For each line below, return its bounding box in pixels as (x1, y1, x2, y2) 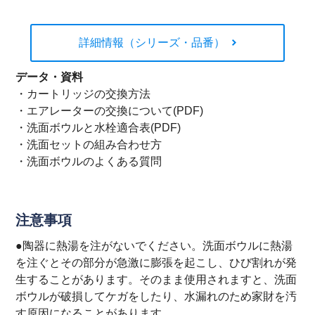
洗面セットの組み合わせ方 (27, 138, 162, 150)
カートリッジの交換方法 (27, 87, 151, 100)
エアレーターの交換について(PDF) (27, 104, 204, 117)
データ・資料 (15, 70, 84, 83)
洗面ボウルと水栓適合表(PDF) (27, 121, 181, 134)
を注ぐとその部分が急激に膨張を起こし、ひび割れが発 (15, 256, 297, 269)
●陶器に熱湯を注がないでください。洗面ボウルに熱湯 (15, 239, 293, 252)
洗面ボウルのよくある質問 (27, 155, 162, 167)
